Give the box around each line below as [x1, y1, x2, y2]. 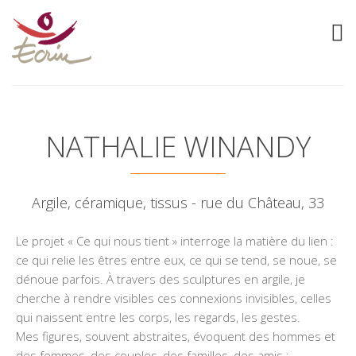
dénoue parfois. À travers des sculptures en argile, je [16, 271, 305, 287]
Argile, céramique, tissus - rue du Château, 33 [32, 193, 324, 212]
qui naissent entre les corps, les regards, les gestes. [16, 309, 300, 325]
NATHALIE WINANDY [45, 127, 311, 166]
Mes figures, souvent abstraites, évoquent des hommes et [16, 328, 335, 344]
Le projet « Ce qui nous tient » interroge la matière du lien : [16, 233, 334, 249]
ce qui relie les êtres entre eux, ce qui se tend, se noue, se [16, 252, 337, 268]
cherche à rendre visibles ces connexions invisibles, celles [16, 290, 331, 306]
